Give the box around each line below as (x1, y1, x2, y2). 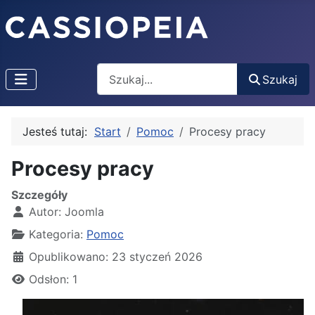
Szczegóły (11, 188, 67, 202)
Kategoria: (25, 227, 86, 242)
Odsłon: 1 (29, 272, 77, 287)
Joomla (65, 205, 104, 219)
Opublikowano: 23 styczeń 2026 (29, 250, 202, 264)
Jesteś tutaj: (22, 124, 94, 139)
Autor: (25, 205, 65, 219)
